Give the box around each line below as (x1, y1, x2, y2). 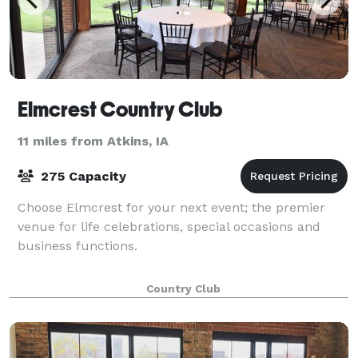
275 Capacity (37, 168, 126, 184)
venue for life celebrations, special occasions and (18, 218, 320, 234)
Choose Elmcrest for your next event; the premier (18, 199, 325, 215)
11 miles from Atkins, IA (18, 133, 169, 149)
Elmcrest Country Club (18, 97, 222, 121)
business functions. (18, 237, 137, 253)
